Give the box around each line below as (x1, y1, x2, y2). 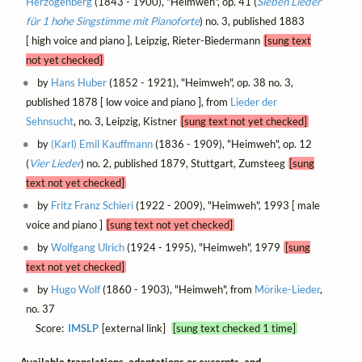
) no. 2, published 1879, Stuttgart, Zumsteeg (80, 156, 288, 170)
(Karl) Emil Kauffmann (51, 137, 154, 150)
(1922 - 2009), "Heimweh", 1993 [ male (133, 198, 321, 212)
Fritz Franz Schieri (51, 198, 134, 212)
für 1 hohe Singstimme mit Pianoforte (25, 14, 200, 27)
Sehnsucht (25, 114, 74, 128)
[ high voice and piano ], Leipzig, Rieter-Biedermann (25, 33, 263, 47)
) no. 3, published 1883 (199, 14, 305, 27)
